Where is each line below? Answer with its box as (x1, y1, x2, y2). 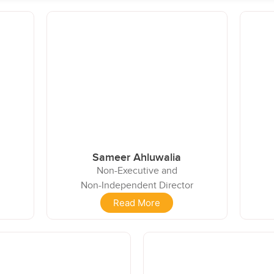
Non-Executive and (96, 164, 177, 177)
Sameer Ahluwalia (92, 150, 182, 164)
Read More (113, 196, 161, 209)
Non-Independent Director (80, 179, 193, 191)
